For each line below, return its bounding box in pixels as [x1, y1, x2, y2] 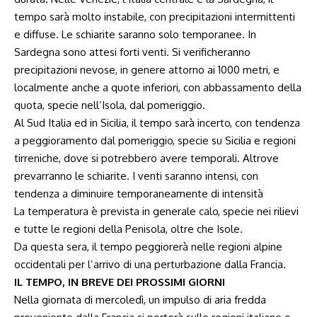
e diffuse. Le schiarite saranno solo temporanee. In [14, 28, 256, 41]
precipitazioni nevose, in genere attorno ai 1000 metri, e [14, 63, 279, 76]
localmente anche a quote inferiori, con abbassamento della [14, 81, 301, 94]
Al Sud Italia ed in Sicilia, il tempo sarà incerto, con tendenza [14, 116, 300, 129]
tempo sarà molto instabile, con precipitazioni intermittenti [14, 10, 295, 23]
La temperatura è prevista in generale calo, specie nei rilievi [14, 204, 299, 218]
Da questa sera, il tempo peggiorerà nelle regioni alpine [14, 240, 282, 253]
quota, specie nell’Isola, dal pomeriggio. [14, 98, 205, 112]
